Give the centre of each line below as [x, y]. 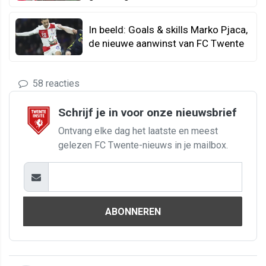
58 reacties [55, 84]
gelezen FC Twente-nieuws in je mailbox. [143, 145]
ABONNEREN [133, 211]
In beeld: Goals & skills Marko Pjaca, [168, 29]
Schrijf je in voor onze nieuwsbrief [148, 113]
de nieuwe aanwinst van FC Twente [166, 43]
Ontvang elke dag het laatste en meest [138, 131]
